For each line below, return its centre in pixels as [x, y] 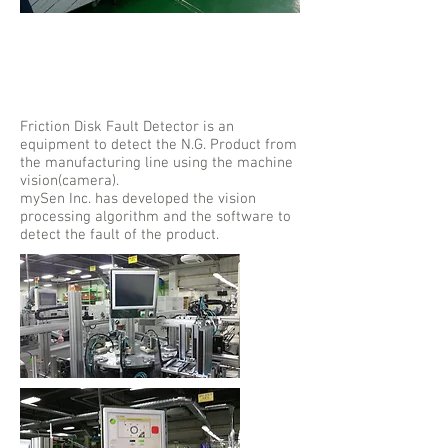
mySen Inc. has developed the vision [138, 199]
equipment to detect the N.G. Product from [158, 145]
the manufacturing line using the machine [156, 163]
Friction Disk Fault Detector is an [127, 127]
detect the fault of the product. [119, 235]
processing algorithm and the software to [155, 217]
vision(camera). [69, 181]
